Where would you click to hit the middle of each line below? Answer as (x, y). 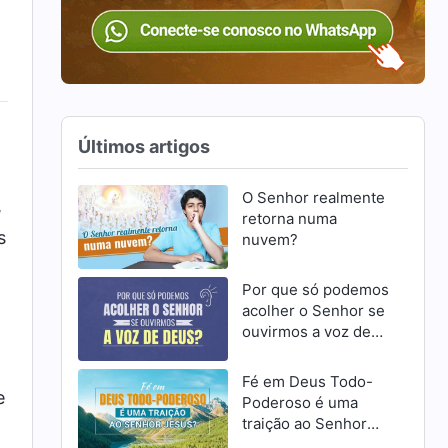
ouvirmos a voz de (306, 331)
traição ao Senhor (304, 424)
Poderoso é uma (299, 403)
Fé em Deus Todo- (307, 382)
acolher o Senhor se (313, 310)
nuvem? (269, 239)
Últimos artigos (144, 146)
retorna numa (289, 218)
